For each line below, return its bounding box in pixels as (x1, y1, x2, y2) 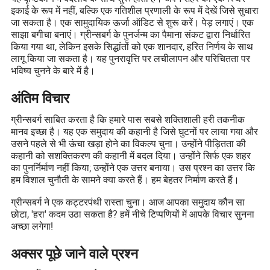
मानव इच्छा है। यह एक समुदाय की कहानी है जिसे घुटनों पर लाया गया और (11, 125, 259, 139)
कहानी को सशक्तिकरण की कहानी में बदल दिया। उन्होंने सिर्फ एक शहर (11, 149, 251, 163)
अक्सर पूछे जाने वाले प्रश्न (11, 245, 139, 262)
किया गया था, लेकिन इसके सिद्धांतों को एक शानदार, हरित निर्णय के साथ (11, 40, 254, 54)
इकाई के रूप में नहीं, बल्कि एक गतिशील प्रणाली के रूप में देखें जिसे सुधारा (11, 4, 259, 17)
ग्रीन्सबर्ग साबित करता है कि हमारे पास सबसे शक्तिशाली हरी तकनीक (11, 113, 245, 127)
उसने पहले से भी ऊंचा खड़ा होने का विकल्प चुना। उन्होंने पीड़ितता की (11, 137, 246, 151)
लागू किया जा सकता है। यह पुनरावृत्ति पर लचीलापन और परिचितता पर (11, 52, 251, 66)
